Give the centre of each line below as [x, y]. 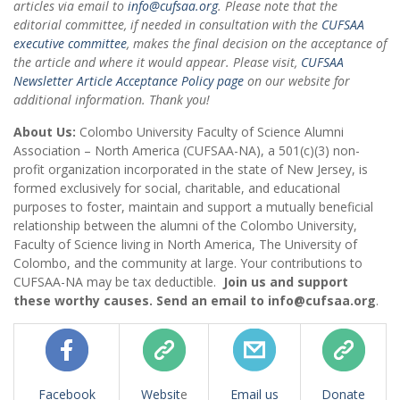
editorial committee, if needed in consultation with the [167, 24]
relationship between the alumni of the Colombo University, [185, 225]
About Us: [45, 131]
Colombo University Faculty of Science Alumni [210, 131]
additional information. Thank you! [112, 99]
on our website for [297, 80]
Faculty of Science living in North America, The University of [185, 244]
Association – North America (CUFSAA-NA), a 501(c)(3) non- [187, 150]
